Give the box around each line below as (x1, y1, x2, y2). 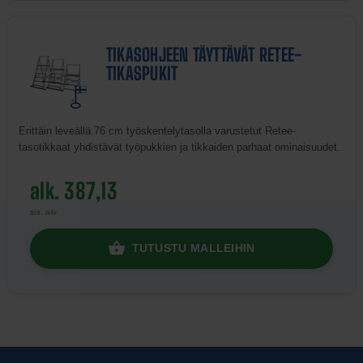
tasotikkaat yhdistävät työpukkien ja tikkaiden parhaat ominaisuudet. (19, 140, 340, 153)
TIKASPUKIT (106, 62, 178, 85)
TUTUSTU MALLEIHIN (131, 241, 255, 255)
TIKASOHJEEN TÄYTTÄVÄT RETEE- (106, 44, 302, 66)
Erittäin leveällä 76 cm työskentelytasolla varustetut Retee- (19, 124, 296, 137)
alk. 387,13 (30, 177, 117, 204)
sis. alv (30, 207, 58, 216)
